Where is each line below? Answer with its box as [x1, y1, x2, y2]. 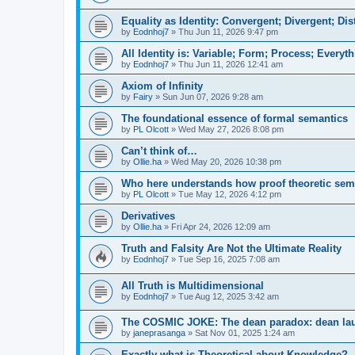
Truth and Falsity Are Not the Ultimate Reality [121, 242, 342, 254]
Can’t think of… [121, 144, 197, 157]
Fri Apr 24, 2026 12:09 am [171, 221, 270, 231]
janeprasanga [133, 328, 185, 338]
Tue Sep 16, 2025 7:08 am [178, 254, 280, 264]
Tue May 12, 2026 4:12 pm [178, 189, 281, 199]
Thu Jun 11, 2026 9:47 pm [178, 26, 278, 36]
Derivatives [121, 209, 175, 222]
